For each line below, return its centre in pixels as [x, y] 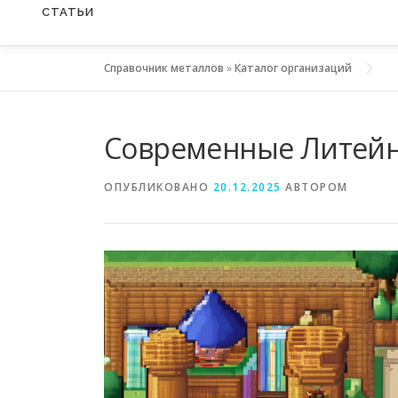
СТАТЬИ [68, 12]
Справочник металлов [164, 68]
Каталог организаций [293, 68]
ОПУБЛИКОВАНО [159, 187]
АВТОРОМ [314, 187]
